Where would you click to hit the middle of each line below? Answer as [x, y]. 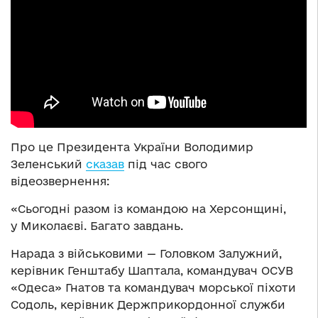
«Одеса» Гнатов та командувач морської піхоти [153, 288]
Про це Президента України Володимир [132, 147]
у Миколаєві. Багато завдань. [97, 226]
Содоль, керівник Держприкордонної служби [148, 305]
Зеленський [48, 164]
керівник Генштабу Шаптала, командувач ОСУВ [152, 271]
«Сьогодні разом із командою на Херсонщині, [148, 209]
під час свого [166, 164]
